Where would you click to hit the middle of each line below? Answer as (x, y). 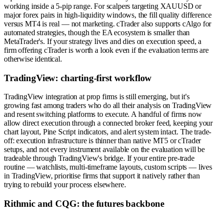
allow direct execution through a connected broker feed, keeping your (109, 123)
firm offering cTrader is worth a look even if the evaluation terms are (106, 50)
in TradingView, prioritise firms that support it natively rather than (102, 176)
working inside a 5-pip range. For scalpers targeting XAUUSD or (103, 6)
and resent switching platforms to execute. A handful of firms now (103, 114)
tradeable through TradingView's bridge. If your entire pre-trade (99, 158)
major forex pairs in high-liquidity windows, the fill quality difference (108, 15)
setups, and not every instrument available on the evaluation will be (105, 150)
